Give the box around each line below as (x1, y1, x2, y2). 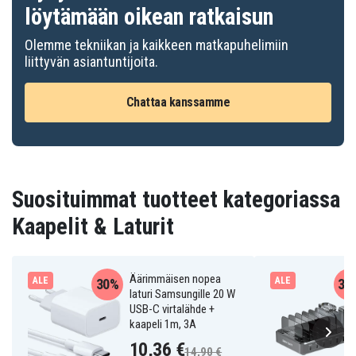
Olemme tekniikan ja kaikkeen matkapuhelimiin (25, 37, 288, 53)
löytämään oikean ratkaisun (25, 3, 273, 30)
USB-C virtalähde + (129, 302, 215, 316)
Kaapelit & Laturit (12, 213, 174, 240)
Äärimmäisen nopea (129, 272, 221, 286)
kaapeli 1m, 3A (129, 317, 196, 331)
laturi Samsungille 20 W (129, 287, 235, 301)
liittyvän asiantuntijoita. (25, 53, 158, 70)
